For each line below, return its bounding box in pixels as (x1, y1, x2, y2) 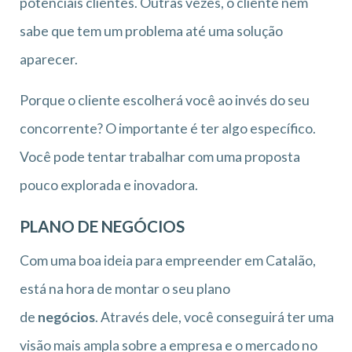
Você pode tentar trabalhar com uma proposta (20, 148, 300, 165)
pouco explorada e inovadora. (20, 176, 198, 193)
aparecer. (20, 50, 78, 68)
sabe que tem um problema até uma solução (20, 22, 283, 39)
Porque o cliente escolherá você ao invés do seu (20, 91, 310, 108)
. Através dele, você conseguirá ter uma (95, 308, 334, 325)
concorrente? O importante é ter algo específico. (20, 119, 316, 137)
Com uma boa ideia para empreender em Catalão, (20, 251, 316, 269)
